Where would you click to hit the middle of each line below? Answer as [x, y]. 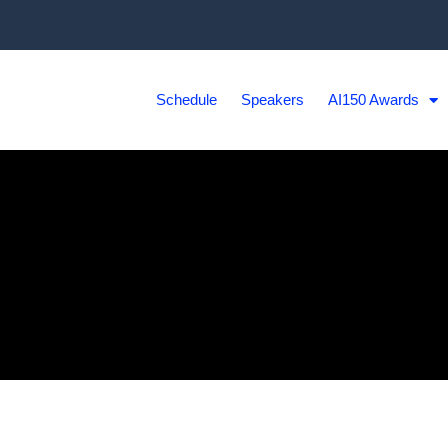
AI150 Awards [374, 99]
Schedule [187, 99]
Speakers [273, 99]
